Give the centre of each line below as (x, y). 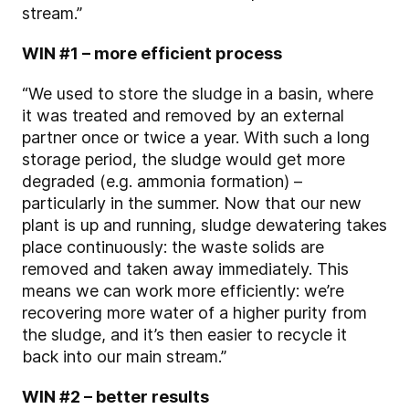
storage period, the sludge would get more (184, 160)
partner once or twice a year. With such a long (196, 138)
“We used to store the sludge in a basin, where (198, 94)
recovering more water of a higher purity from (194, 313)
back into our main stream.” (124, 357)
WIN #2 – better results (115, 397)
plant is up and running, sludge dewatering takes (204, 225)
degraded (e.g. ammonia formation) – (162, 182)
